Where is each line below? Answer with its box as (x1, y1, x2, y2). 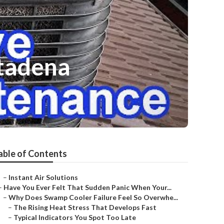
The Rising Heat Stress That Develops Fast (13, 203, 156, 211)
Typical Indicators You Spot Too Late (13, 213, 136, 221)
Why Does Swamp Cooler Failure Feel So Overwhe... (8, 193, 178, 201)
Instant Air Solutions (8, 173, 78, 181)
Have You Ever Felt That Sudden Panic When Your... (3, 183, 171, 191)
